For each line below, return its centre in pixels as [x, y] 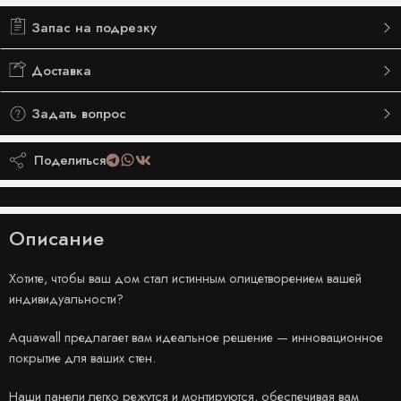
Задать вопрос [77, 113]
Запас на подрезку [92, 27]
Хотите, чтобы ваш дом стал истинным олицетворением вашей [185, 278]
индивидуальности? [66, 299]
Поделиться [66, 159]
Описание [56, 239]
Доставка [59, 70]
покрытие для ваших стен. [82, 358]
